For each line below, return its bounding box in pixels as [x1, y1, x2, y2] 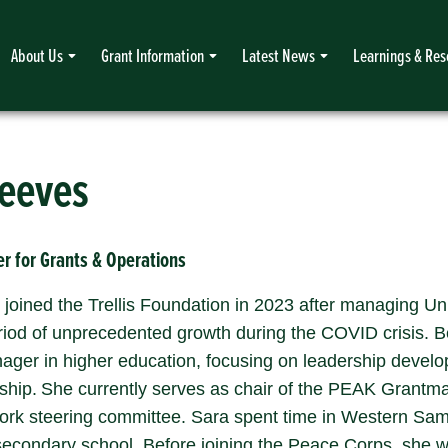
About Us [11, 42, 63, 68]
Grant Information [101, 42, 204, 68]
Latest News [242, 42, 315, 68]
